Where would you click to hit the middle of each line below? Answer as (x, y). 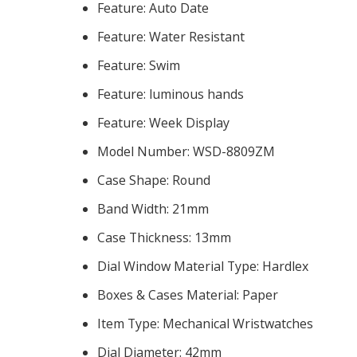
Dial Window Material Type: (180, 267)
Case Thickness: (146, 238)
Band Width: (135, 209)
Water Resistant (197, 37)
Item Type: (130, 324)
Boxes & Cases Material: (170, 295)
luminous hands (196, 94)
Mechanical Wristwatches (238, 324)
